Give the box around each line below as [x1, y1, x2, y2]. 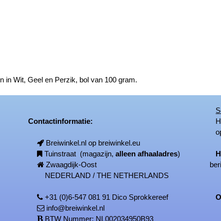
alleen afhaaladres [115, 149, 178, 158]
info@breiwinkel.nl [46, 204, 105, 212]
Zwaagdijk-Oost [46, 160, 97, 169]
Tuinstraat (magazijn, [44, 149, 116, 158]
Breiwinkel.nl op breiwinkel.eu [46, 139, 141, 147]
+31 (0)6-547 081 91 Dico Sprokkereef [45, 193, 169, 201]
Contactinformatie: [22, 117, 93, 125]
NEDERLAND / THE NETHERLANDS [37, 171, 169, 180]
